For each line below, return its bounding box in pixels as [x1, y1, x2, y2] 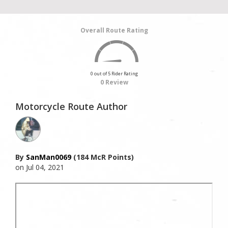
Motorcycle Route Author [15, 100, 127, 113]
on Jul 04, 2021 [15, 162, 64, 173]
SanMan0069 [26, 152, 71, 162]
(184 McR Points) [71, 152, 134, 162]
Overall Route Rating [80, 26, 148, 35]
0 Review [100, 78, 128, 87]
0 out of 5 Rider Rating [90, 70, 138, 77]
